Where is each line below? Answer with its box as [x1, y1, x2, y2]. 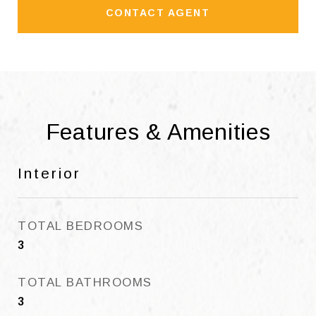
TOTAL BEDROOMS [18, 219, 143, 233]
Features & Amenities [45, 119, 271, 145]
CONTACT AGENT [105, 7, 211, 18]
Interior [18, 165, 81, 181]
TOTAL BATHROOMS [18, 276, 152, 289]
